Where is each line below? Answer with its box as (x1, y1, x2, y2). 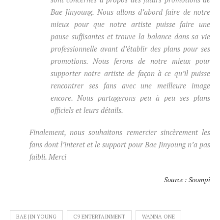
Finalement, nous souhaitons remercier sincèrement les (29, 127, 210, 137)
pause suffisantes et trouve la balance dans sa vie (51, 31, 210, 41)
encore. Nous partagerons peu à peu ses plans (51, 92, 210, 103)
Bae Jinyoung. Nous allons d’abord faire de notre (51, 6, 210, 17)
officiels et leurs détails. (51, 105, 123, 115)
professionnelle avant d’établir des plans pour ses (51, 43, 210, 54)
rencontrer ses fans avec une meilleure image (51, 80, 210, 90)
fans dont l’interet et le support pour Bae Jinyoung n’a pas (29, 139, 210, 149)
